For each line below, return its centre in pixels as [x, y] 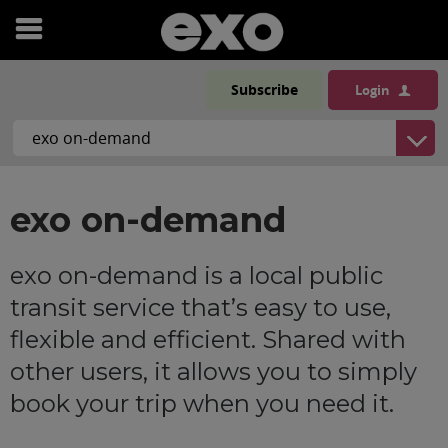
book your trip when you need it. [202, 403]
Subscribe [264, 89]
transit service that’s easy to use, [200, 307]
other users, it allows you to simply [213, 371]
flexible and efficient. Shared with [208, 339]
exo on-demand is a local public [196, 275]
